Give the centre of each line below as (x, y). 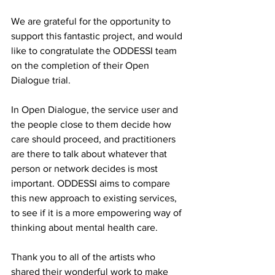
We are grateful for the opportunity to (92, 21)
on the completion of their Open (81, 65)
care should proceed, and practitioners (95, 139)
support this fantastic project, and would (98, 36)
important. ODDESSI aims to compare (92, 183)
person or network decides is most (86, 168)
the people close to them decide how (92, 124)
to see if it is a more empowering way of (98, 212)
